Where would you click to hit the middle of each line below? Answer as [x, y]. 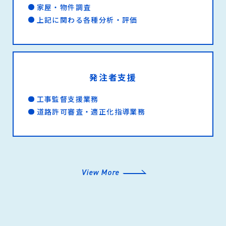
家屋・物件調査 [64, 7]
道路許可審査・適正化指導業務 [91, 112]
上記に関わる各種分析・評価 [87, 19]
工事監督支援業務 [68, 99]
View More [100, 173]
